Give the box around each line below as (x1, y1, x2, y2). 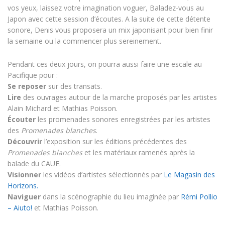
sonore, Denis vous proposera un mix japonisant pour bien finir (8, 25, 213, 35)
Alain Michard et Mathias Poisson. (8, 103, 118, 113)
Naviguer (8, 192, 41, 201)
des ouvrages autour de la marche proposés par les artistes (23, 92, 217, 102)
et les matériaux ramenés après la (82, 148, 195, 157)
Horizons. (8, 181, 38, 190)
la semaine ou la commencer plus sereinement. (8, 36, 161, 46)
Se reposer (8, 81, 46, 91)
